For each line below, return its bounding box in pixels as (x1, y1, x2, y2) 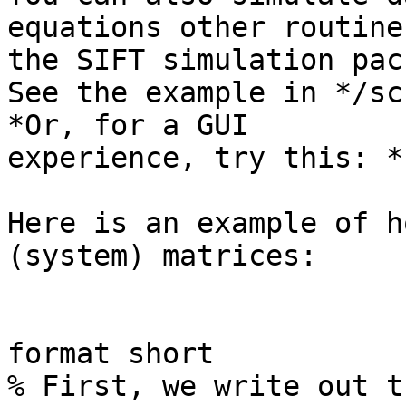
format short (7, 337, 214, 371)
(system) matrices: (7, 239, 317, 273)
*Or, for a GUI (7, 109, 248, 142)
